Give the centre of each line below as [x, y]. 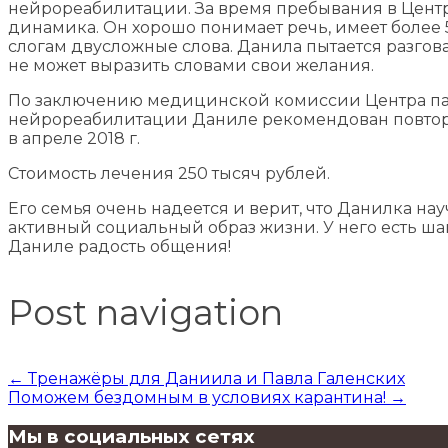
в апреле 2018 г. [74, 138]
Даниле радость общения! [119, 246]
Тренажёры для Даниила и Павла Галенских [214, 378]
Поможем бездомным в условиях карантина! [199, 397]
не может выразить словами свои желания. [191, 65]
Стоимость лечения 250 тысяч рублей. [169, 173]
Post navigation [145, 312]
